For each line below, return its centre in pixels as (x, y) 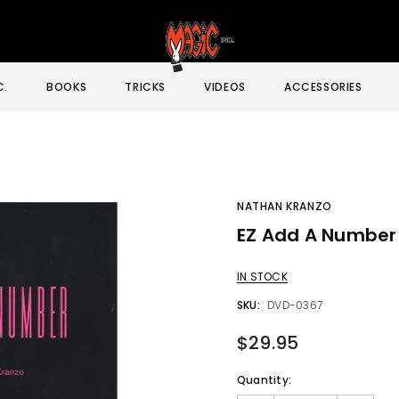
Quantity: (265, 380)
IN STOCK (262, 277)
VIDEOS (225, 87)
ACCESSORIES (323, 87)
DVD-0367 (296, 305)
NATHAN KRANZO (285, 206)
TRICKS (145, 87)
